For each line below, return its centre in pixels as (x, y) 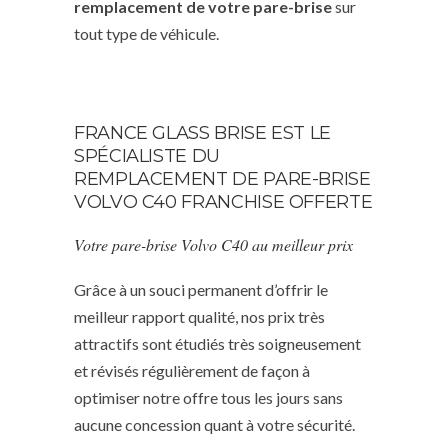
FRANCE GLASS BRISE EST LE (202, 132)
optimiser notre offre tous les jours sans (208, 397)
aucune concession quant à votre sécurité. (214, 424)
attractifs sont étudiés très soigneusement (217, 343)
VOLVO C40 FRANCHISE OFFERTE (223, 201)
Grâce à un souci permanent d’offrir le (201, 289)
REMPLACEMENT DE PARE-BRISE (222, 178)
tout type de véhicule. (146, 33)
